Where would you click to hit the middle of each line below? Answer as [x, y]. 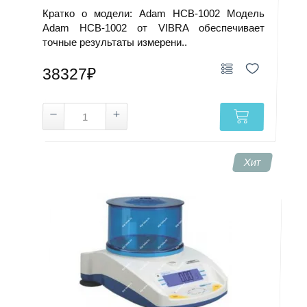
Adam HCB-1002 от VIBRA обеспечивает [153, 28]
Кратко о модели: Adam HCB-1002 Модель [153, 13]
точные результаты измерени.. [115, 42]
